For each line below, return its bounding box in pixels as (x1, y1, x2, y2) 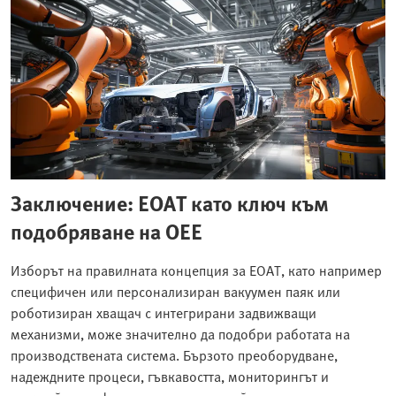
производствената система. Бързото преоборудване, (11, 344, 338, 366)
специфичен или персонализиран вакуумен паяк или (11, 280, 340, 302)
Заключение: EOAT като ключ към (11, 187, 329, 218)
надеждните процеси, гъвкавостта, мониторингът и (11, 365, 329, 387)
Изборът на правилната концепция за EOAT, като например (11, 259, 382, 281)
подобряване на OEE (11, 215, 202, 247)
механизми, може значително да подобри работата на (11, 323, 350, 345)
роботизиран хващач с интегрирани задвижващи (11, 301, 316, 324)
